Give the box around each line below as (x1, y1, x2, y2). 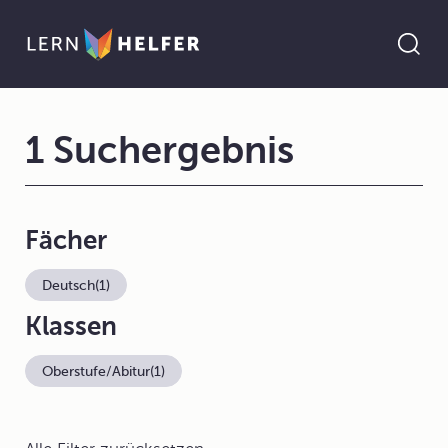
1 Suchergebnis (25, 129, 294, 172)
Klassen (25, 312, 117, 341)
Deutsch (42, 277, 95, 293)
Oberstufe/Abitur (42, 363, 150, 379)
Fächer (25, 226, 107, 255)
